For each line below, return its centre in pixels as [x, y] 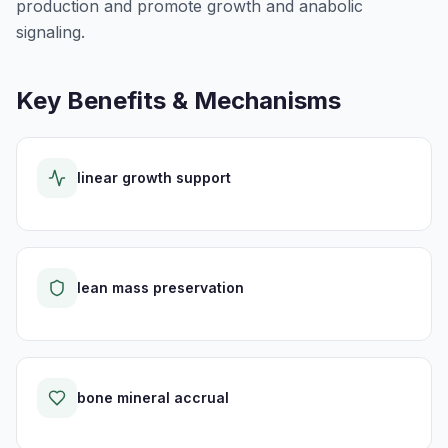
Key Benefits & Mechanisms [178, 100]
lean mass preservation [160, 287]
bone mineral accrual [153, 397]
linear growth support [154, 177]
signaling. [50, 32]
